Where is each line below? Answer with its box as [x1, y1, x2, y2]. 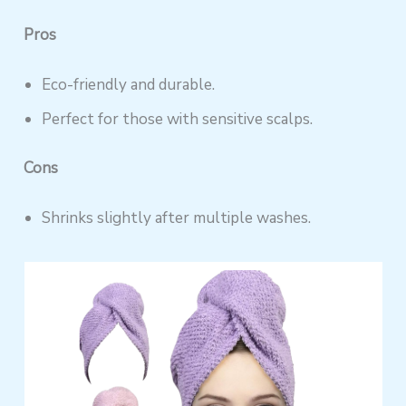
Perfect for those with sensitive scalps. [42, 109, 314, 130]
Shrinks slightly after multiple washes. [42, 207, 312, 228]
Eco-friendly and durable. [42, 74, 216, 96]
